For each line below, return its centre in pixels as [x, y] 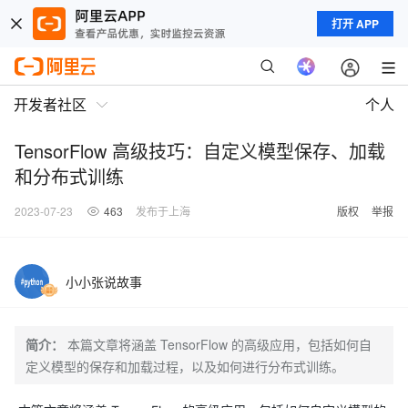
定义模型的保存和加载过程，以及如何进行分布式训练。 [185, 366]
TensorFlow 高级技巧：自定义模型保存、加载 [200, 151]
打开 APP [355, 24]
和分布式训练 [69, 176]
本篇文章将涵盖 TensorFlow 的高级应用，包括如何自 [219, 344]
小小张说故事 [104, 281]
